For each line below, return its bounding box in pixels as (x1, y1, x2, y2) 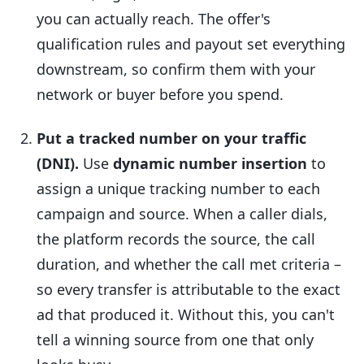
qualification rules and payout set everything (37, 34, 346, 54)
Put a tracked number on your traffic (37, 128, 307, 148)
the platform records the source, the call (37, 228, 316, 249)
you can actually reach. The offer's (37, 9, 271, 29)
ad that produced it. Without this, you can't (37, 304, 336, 324)
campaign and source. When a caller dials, (37, 203, 328, 223)
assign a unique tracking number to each (37, 178, 321, 198)
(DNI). (37, 153, 80, 173)
